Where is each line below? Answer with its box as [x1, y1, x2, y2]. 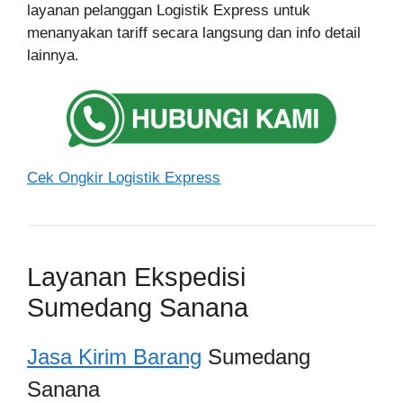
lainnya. [27, 46, 79, 64]
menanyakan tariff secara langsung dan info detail [27, 23, 361, 41]
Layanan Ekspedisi [27, 263, 246, 291]
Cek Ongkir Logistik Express [27, 169, 220, 186]
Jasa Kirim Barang [27, 345, 201, 369]
